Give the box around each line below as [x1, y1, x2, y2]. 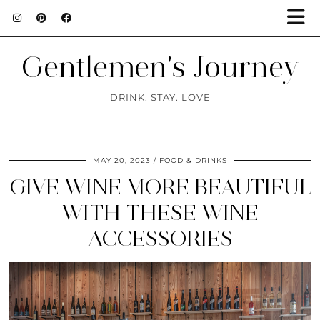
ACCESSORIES [87, 225, 233, 251]
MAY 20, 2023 [93, 156, 151, 165]
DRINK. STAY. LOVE [109, 91, 211, 103]
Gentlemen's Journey [21, 50, 299, 84]
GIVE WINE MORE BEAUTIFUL [9, 174, 311, 200]
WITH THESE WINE [61, 199, 259, 226]
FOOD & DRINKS [159, 156, 227, 165]
